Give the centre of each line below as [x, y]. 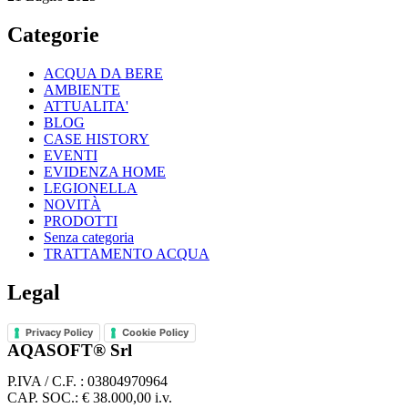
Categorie [53, 35]
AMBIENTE [82, 89]
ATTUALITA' [86, 106]
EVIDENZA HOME [105, 171]
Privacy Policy [59, 332]
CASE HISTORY [97, 138]
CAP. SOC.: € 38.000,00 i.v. [90, 397]
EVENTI [71, 155]
